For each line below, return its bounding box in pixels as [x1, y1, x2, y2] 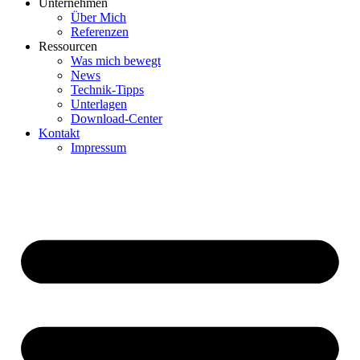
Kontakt [39, 126, 80, 141]
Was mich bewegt [71, 54, 161, 68]
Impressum [71, 141, 126, 155]
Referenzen [71, 25, 129, 39]
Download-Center [71, 112, 162, 126]
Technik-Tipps [71, 83, 144, 97]
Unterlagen [71, 97, 127, 112]
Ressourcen [39, 39, 97, 54]
